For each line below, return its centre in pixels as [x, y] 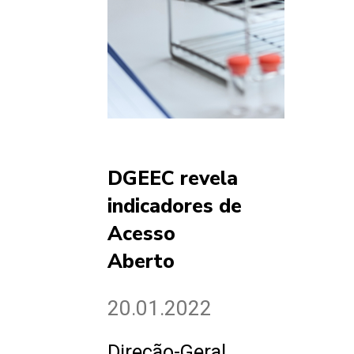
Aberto [141, 262]
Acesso [141, 234]
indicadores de [175, 207]
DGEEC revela [173, 179]
